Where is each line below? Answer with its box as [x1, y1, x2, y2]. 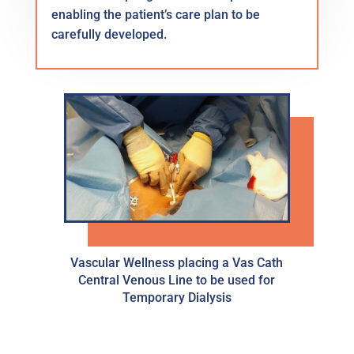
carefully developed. [51, 27, 167, 43]
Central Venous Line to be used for [78, 273, 276, 288]
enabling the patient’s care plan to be [51, 7, 260, 23]
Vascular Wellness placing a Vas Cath [70, 255, 284, 271]
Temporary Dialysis [122, 290, 232, 306]
